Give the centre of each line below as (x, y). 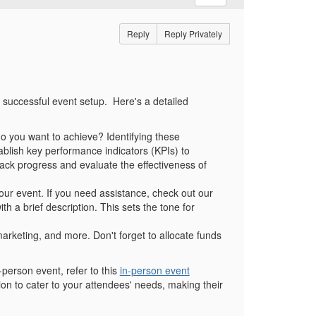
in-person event (154, 270)
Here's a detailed (150, 101)
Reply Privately (193, 33)
